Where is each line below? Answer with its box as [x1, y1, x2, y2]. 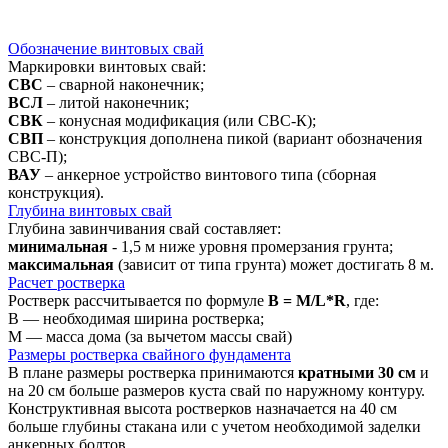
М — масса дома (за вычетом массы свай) [8, 327, 292, 345]
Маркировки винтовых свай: [8, 57, 206, 75]
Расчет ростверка [8, 273, 125, 291]
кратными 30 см [298, 363, 416, 381]
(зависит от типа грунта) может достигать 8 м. [118, 255, 434, 273]
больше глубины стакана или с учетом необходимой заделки [8, 417, 421, 435]
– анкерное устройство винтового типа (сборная [45, 165, 376, 183]
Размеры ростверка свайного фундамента [8, 345, 291, 363]
